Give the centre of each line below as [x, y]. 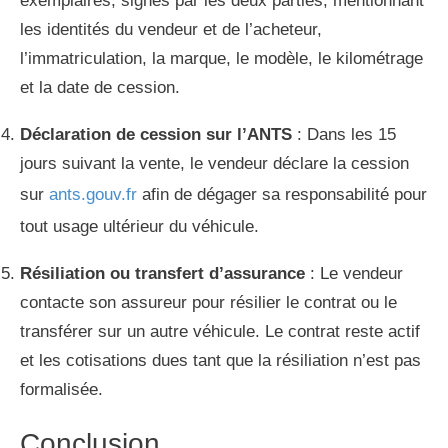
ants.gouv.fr [93, 194]
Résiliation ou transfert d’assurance [162, 273]
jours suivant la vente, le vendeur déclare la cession [214, 163]
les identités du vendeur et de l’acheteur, [171, 29]
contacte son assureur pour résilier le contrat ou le [208, 302]
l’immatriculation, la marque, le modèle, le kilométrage [221, 58]
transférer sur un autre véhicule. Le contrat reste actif [220, 331]
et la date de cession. [100, 87]
